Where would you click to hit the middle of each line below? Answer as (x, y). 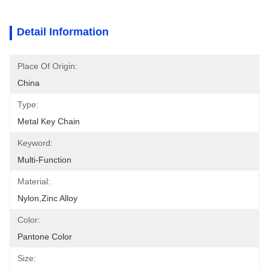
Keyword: (35, 143)
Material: (34, 181)
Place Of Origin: (47, 66)
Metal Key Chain (49, 121)
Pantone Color (45, 237)
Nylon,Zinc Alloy (47, 198)
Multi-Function (44, 160)
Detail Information (63, 32)
